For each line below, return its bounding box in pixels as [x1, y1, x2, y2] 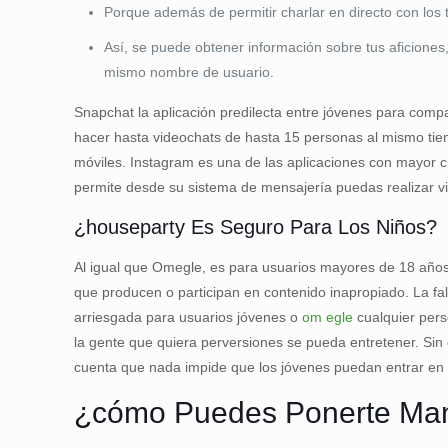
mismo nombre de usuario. [104, 64, 275, 80]
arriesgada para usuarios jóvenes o [74, 309, 303, 325]
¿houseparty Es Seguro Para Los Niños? [74, 216, 438, 238]
